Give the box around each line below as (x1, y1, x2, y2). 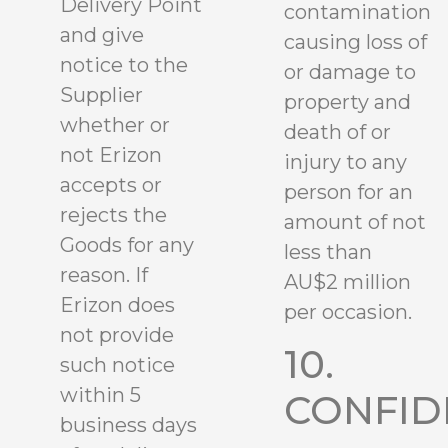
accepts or (60, 172, 162, 197)
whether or (60, 112, 170, 137)
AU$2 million (284, 270, 411, 295)
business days (60, 412, 197, 437)
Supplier (60, 82, 143, 107)
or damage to (284, 60, 416, 85)
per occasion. (284, 300, 412, 325)
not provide (60, 322, 174, 347)
